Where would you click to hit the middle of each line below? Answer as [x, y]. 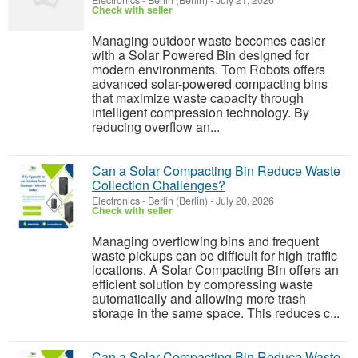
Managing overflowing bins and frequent [205, 241]
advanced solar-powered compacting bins [210, 84]
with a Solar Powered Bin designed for [201, 55]
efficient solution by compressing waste [203, 284]
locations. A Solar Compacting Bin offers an [215, 270]
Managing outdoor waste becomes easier [209, 40]
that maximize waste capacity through [198, 98]
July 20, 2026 [244, 201]
